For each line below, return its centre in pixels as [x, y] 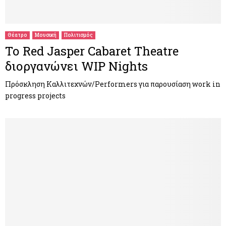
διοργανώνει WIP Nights [76, 66]
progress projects [35, 96]
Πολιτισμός [78, 35]
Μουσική [46, 35]
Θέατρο [17, 35]
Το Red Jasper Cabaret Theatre [92, 51]
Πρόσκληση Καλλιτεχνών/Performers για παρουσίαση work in [113, 84]
